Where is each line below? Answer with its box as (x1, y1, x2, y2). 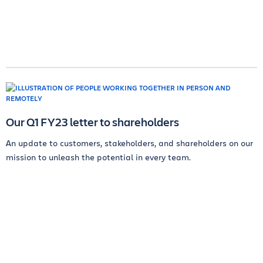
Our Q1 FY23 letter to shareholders (6, 114, 179, 130)
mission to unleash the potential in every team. (6, 151, 191, 163)
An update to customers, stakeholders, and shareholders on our (6, 137, 253, 149)
